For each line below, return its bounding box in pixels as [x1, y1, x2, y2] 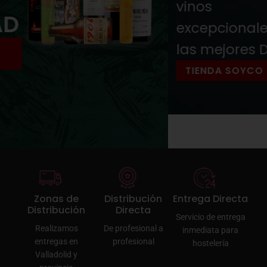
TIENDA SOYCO [17, 64, 95, 78]
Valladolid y [35, 250, 78, 260]
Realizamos [35, 223, 78, 234]
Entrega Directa [173, 192, 249, 206]
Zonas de [34, 192, 79, 206]
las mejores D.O [8, 40, 114, 60]
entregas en [35, 237, 79, 247]
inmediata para [182, 225, 239, 235]
